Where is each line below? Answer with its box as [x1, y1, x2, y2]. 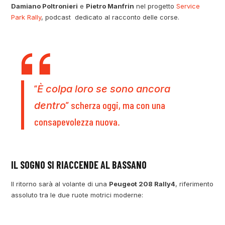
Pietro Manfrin [86, 2, 135, 11]
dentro [34, 99, 66, 112]
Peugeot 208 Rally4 [109, 180, 176, 188]
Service [176, 2, 200, 11]
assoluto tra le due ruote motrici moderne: [11, 191, 144, 199]
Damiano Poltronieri [11, 2, 78, 11]
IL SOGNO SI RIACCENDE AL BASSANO [11, 159, 147, 171]
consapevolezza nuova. [34, 116, 121, 128]
